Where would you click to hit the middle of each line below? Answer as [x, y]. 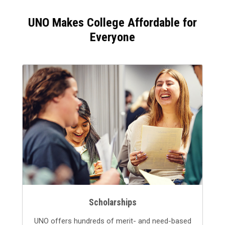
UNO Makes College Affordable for [113, 23]
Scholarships [113, 202]
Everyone [113, 37]
